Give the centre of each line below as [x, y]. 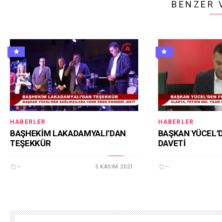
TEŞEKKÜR [30, 143]
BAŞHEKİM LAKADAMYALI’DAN [68, 133]
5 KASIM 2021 [114, 166]
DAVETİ [172, 143]
